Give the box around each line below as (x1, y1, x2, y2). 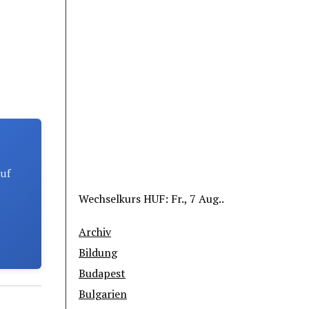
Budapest (79, 266, 126, 281)
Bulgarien (79, 286, 128, 302)
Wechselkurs (79, 191, 144, 207)
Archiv (79, 224, 112, 240)
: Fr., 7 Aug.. (165, 191, 225, 207)
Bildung (79, 245, 118, 261)
